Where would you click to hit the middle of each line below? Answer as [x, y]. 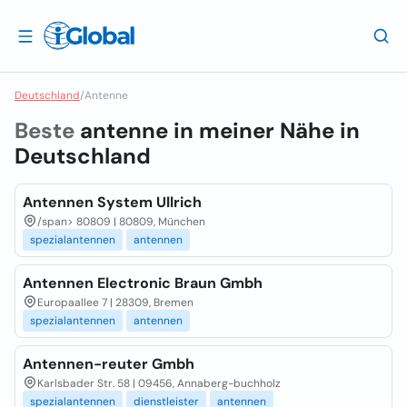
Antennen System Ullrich [112, 202]
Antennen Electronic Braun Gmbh [143, 283]
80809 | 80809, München [141, 222]
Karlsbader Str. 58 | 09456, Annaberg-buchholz [159, 383]
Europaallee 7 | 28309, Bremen [115, 303]
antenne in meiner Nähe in [220, 130]
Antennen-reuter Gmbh [109, 364]
